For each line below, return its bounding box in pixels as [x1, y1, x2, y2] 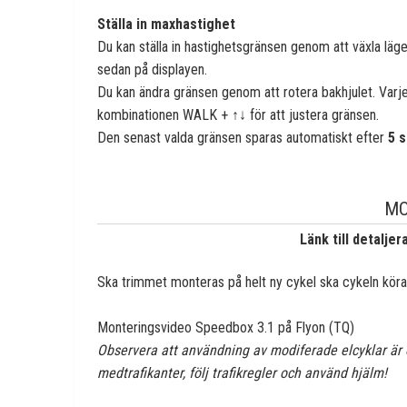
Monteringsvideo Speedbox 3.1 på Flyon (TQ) [97, 318, 354, 336]
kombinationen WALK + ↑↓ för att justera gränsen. [97, 105, 379, 124]
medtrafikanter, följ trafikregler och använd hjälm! [97, 363, 387, 382]
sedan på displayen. [97, 60, 207, 78]
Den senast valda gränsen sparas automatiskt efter [97, 128, 388, 146]
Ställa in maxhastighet [97, 15, 235, 33]
